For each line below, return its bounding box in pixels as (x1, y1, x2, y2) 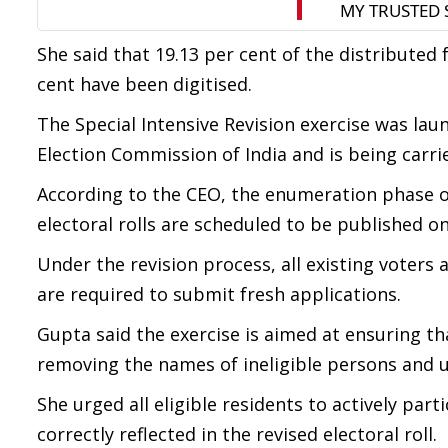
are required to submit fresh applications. (37, 282, 401, 306)
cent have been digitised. (37, 72, 252, 96)
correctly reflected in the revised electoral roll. (37, 422, 437, 446)
